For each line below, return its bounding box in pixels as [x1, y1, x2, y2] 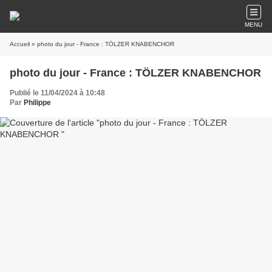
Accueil [10, 41, 30, 47]
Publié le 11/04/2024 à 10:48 [10, 89, 105, 97]
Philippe [24, 98, 51, 107]
